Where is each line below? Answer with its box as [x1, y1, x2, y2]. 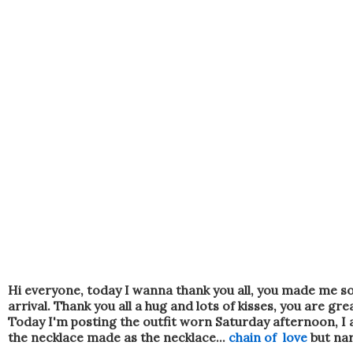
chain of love [229, 329, 307, 345]
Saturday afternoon [215, 313, 335, 329]
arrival [8, 297, 47, 314]
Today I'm [8, 313, 68, 329]
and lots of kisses [170, 297, 273, 314]
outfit [143, 313, 176, 329]
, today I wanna [80, 281, 173, 298]
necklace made [28, 329, 124, 345]
